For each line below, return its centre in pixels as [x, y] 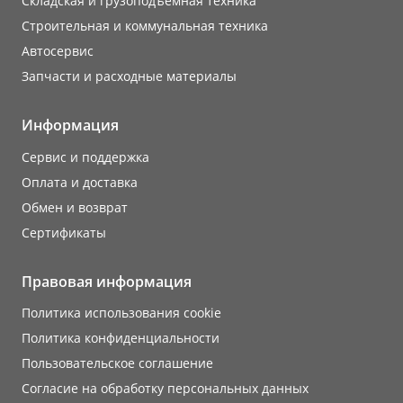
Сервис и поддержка [85, 157]
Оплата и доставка [80, 182]
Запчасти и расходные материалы [129, 76]
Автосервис [58, 51]
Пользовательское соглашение [117, 363]
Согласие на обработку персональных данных [165, 389]
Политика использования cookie [121, 313]
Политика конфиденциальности [121, 338]
